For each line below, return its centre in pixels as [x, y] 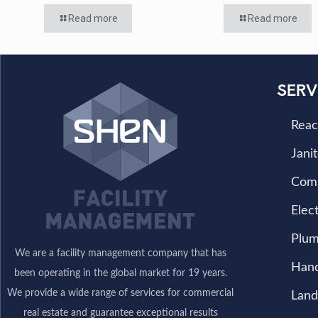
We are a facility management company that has [120, 253]
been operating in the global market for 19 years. [120, 273]
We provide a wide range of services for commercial [121, 293]
